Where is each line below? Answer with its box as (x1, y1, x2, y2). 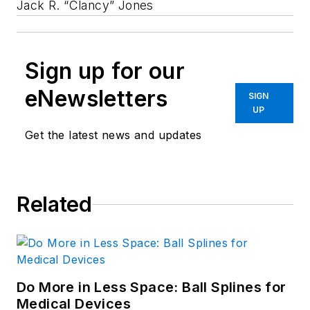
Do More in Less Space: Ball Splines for (17, 279, 286, 296)
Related (17, 192, 92, 217)
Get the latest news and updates (25, 128, 202, 143)
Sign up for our (25, 57, 185, 85)
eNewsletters (25, 85, 168, 113)
